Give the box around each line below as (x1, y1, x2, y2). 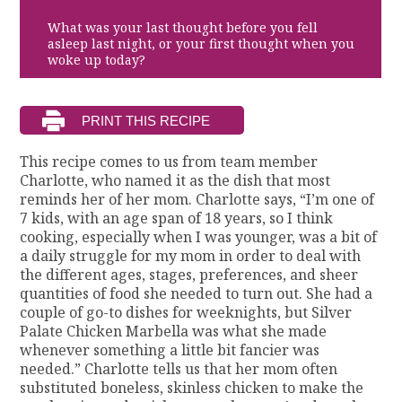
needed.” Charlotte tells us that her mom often (20, 359, 338, 380)
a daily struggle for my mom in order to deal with (20, 246, 362, 267)
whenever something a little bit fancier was (20, 340, 320, 361)
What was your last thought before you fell (47, 19, 318, 36)
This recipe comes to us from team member (20, 152, 319, 172)
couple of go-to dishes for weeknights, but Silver (20, 302, 353, 323)
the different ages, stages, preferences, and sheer (20, 265, 359, 285)
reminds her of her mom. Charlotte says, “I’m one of (20, 189, 375, 210)
